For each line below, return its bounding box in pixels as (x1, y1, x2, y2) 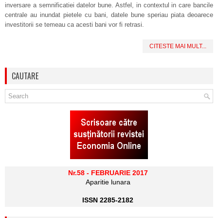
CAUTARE (12, 70, 38, 82)
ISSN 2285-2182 (82, 196, 133, 204)
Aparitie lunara (85, 178, 130, 186)
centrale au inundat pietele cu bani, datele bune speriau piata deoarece (5, 11, 213, 18)
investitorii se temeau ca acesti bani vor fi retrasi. (5, 21, 144, 28)
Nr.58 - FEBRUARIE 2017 (68, 169, 148, 177)
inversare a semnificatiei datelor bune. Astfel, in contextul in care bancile (5, 1, 213, 9)
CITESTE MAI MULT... (149, 43, 206, 50)
